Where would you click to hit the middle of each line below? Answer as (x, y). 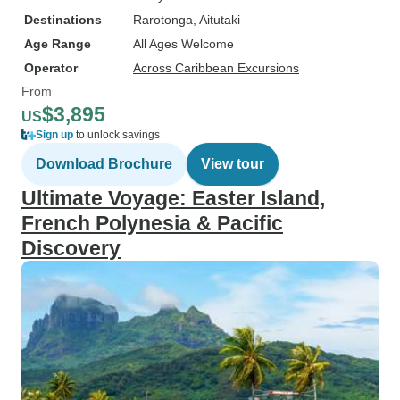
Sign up (54, 135)
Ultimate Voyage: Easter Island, (173, 198)
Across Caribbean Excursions (216, 68)
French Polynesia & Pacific (152, 223)
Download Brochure (104, 164)
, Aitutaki (217, 20)
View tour (233, 164)
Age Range (58, 44)
